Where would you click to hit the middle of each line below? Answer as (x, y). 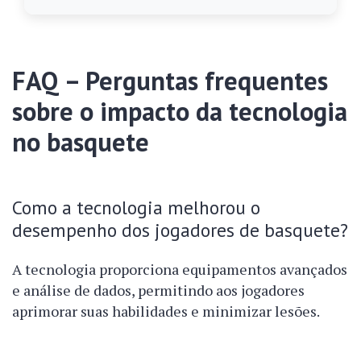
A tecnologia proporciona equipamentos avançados (180, 270)
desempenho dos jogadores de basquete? (180, 230)
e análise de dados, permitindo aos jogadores (158, 290)
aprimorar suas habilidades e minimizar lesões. (166, 311)
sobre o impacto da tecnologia (180, 112)
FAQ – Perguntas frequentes (170, 81)
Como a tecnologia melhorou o (136, 207)
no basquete (81, 142)
